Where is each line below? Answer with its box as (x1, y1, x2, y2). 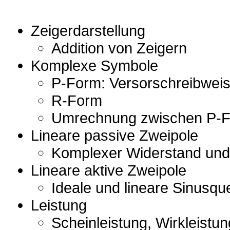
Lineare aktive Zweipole (31, 162, 186, 179)
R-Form (51, 92, 102, 109)
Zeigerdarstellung (31, 22, 145, 39)
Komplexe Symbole (31, 57, 158, 74)
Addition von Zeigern (51, 40, 187, 56)
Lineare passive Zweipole (31, 127, 198, 144)
